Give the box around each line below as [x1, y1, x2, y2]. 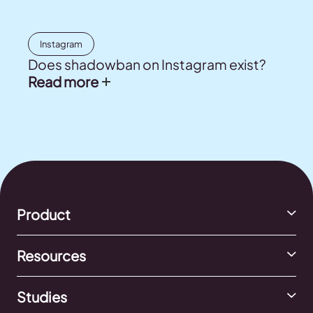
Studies [17, 288, 67, 305]
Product [17, 205, 71, 223]
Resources [17, 247, 86, 264]
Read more [28, 73, 99, 90]
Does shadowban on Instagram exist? [28, 56, 268, 73]
